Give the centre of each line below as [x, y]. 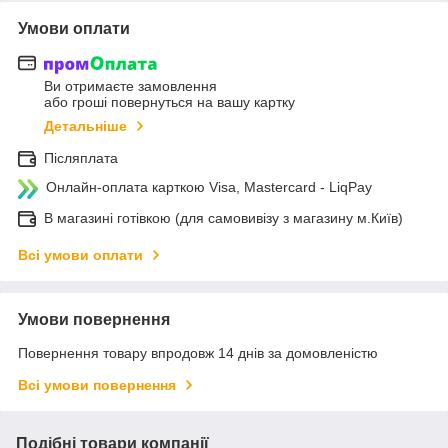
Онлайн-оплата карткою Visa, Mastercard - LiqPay [209, 187]
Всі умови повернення [97, 385]
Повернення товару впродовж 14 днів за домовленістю [198, 353]
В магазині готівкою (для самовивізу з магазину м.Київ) [223, 218]
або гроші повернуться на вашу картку [169, 102]
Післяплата [81, 158]
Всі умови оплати [80, 255]
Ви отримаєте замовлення [130, 86]
